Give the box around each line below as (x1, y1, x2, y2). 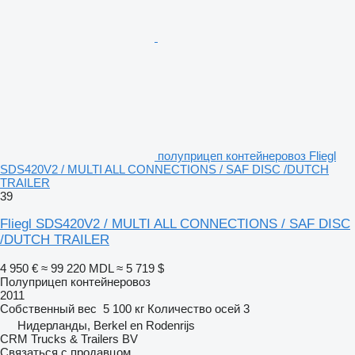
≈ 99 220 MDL (41, 261, 113, 275)
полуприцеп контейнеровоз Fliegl (158, 148, 336, 162)
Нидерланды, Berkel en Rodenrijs (17, 318, 195, 332)
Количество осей (147, 301, 240, 315)
